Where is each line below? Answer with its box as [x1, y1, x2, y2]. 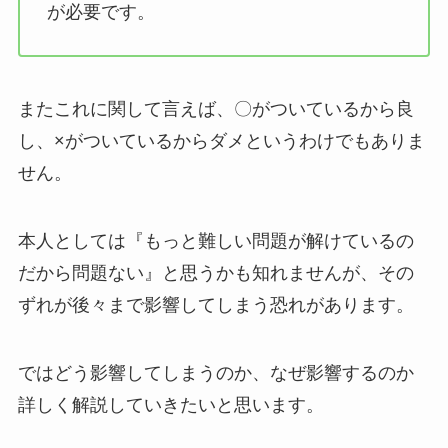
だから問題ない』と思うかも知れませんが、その [17, 262, 414, 283]
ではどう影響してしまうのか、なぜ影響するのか [17, 362, 414, 383]
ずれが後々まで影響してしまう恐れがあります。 [17, 294, 414, 315]
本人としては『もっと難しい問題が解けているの [17, 230, 414, 251]
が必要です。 [46, 2, 155, 23]
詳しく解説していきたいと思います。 [17, 394, 324, 415]
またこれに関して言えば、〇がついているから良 [17, 99, 414, 120]
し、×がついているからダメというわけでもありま [17, 131, 425, 152]
